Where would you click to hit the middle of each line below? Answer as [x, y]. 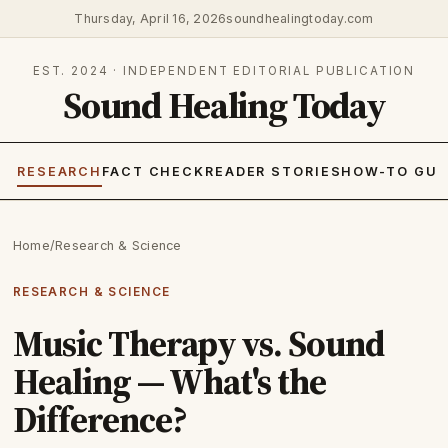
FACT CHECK [153, 172]
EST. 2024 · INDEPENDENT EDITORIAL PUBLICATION [224, 70]
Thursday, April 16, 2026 [150, 18]
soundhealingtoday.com [300, 18]
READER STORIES [273, 172]
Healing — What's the [169, 381]
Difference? [99, 419]
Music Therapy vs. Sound [198, 343]
